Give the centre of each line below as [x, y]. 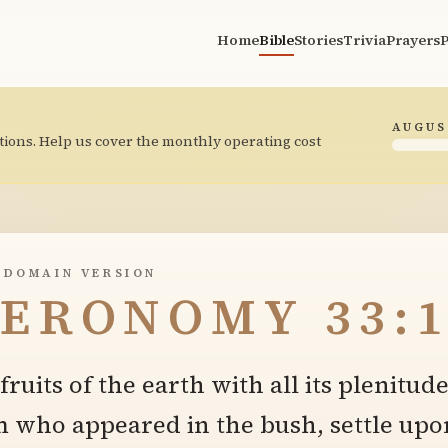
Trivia [364, 40]
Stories [318, 40]
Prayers [413, 40]
